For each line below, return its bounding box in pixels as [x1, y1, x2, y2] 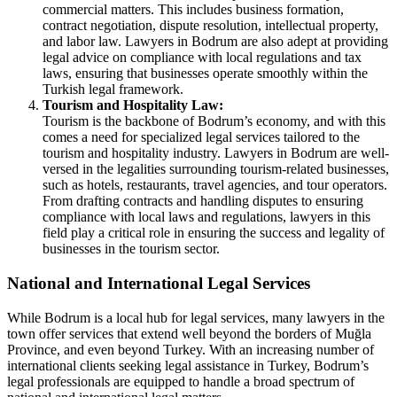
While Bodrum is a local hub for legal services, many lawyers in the [7, 309, 385, 325]
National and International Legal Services [7, 273, 310, 292]
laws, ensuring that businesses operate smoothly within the [43, 66, 368, 82]
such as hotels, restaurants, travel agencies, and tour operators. [43, 177, 387, 193]
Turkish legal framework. [43, 82, 183, 97]
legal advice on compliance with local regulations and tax [43, 50, 362, 66]
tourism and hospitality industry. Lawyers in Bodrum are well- [43, 145, 389, 161]
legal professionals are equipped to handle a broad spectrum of [7, 373, 354, 389]
